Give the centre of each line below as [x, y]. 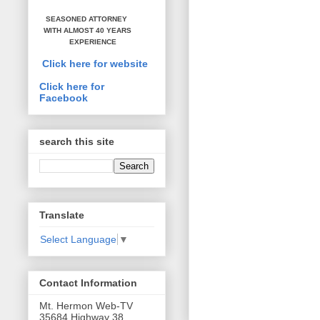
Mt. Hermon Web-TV [86, 306]
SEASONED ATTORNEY [84, 19]
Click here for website [95, 63]
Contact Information [88, 283]
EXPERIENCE [78, 41]
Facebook [64, 97]
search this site [77, 142]
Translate [62, 215]
